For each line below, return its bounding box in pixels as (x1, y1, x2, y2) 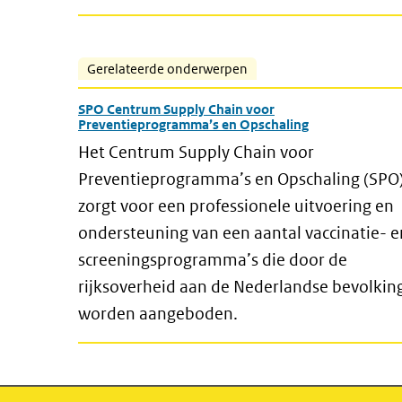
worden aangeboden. (78, 303, 238, 324)
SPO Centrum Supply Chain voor (78, 100, 275, 118)
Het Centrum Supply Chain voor (78, 142, 314, 162)
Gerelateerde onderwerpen (87, 60, 248, 77)
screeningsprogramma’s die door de (78, 249, 347, 270)
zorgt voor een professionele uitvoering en (78, 196, 394, 216)
